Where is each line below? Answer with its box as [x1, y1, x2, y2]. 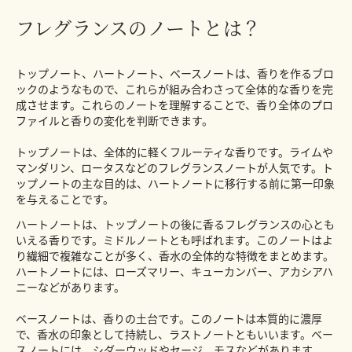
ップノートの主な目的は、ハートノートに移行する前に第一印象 [16, 175, 335, 192]
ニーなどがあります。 [16, 279, 125, 295]
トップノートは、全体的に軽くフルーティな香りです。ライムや [16, 144, 333, 160]
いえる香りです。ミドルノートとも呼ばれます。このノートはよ [16, 232, 333, 248]
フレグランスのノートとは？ [16, 13, 262, 42]
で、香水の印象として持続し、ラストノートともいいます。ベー [16, 326, 333, 343]
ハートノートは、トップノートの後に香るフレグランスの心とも [16, 216, 335, 233]
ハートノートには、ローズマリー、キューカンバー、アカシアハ [16, 263, 333, 280]
